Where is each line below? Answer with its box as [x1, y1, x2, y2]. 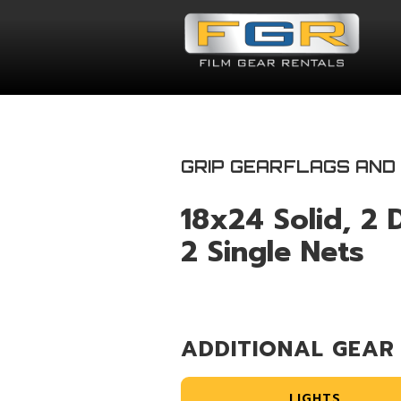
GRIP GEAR [181, 157, 283, 176]
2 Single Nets [181, 230, 364, 274]
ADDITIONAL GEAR [181, 333, 395, 365]
